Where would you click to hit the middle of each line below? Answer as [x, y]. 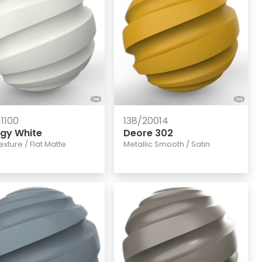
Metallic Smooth [154, 144]
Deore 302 [148, 133]
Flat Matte [48, 144]
